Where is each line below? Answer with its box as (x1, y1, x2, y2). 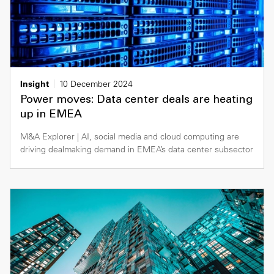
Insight (20, 78, 49, 90)
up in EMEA (20, 109, 82, 121)
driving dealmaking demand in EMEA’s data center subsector (20, 144, 253, 155)
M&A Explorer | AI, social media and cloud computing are (20, 131, 239, 143)
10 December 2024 (59, 78, 133, 90)
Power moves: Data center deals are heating (20, 95, 253, 106)
